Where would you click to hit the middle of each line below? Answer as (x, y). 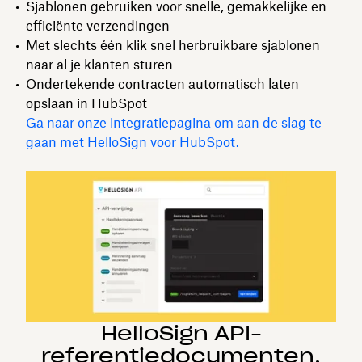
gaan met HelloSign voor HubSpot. (133, 142)
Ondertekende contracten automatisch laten (162, 84)
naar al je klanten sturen (99, 64)
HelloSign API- (181, 333)
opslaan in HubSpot (86, 103)
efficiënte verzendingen (98, 25)
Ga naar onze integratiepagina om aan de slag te (174, 122)
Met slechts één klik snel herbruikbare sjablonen (173, 45)
